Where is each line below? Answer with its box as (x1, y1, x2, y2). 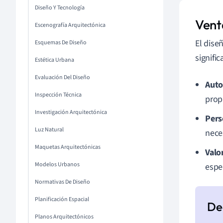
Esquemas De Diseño (35, 38, 87, 47)
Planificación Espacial (35, 195, 89, 204)
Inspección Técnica (35, 91, 82, 99)
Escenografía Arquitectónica (35, 21, 106, 29)
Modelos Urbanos (35, 160, 80, 169)
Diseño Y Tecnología (35, 3, 85, 12)
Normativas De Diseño (35, 178, 90, 186)
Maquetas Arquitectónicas (35, 143, 101, 151)
